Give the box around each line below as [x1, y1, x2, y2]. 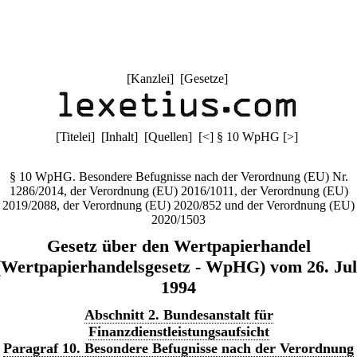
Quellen [148, 130, 188, 143]
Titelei [60, 130, 91, 143]
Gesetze [183, 72, 224, 85]
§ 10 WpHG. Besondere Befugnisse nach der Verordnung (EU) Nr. [9, 170, 348, 183]
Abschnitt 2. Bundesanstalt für [84, 307, 273, 323]
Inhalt [105, 130, 134, 143]
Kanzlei [130, 72, 170, 85]
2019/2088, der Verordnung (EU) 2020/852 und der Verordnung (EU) [2, 198, 355, 212]
